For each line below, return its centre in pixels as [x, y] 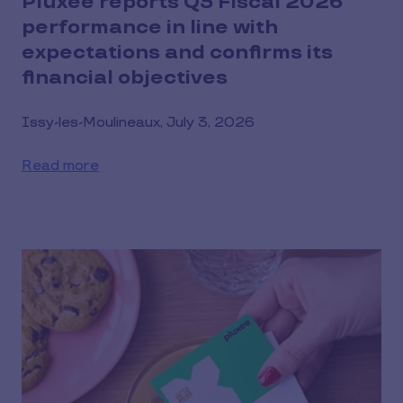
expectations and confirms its [177, 52]
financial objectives [125, 77]
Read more [60, 166]
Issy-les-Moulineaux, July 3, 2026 [138, 122]
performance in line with [150, 27]
